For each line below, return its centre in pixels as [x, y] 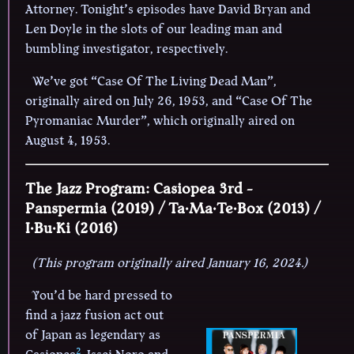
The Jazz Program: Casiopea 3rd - [139, 189]
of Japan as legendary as [93, 335]
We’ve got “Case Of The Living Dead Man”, [154, 81]
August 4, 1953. [68, 140]
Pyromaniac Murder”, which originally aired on [160, 121]
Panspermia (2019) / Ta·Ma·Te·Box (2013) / [173, 209]
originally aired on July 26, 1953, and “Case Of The [169, 101]
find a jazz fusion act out [94, 316]
